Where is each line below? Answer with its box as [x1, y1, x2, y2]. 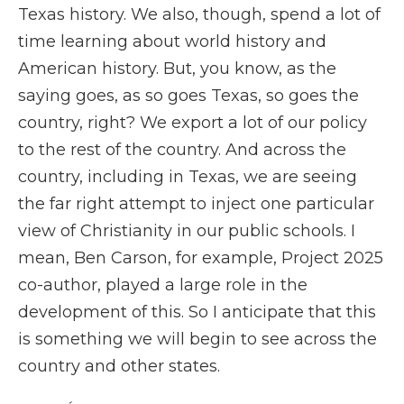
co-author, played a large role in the [18, 275, 308, 295]
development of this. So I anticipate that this [18, 302, 376, 322]
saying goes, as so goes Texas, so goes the [18, 86, 359, 106]
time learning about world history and [18, 32, 326, 51]
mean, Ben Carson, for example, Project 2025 [18, 248, 383, 268]
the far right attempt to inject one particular [18, 194, 374, 214]
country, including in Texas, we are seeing [18, 167, 357, 187]
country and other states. [18, 356, 220, 376]
